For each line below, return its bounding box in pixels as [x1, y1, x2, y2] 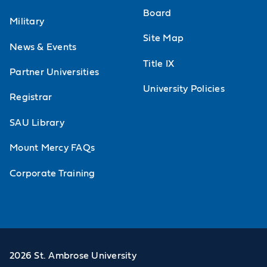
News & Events [10, 42, 77, 52]
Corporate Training [10, 168, 95, 178]
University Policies [143, 83, 225, 94]
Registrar [10, 92, 52, 103]
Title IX [143, 58, 175, 69]
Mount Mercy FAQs [10, 143, 95, 153]
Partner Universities [10, 67, 100, 77]
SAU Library [10, 117, 64, 128]
